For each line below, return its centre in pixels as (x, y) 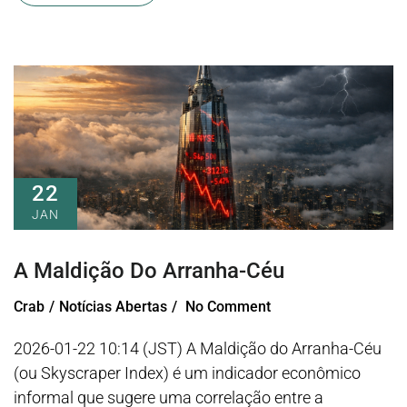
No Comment (228, 306)
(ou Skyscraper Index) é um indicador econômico (187, 372)
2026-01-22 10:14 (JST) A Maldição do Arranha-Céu (198, 348)
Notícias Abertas (113, 306)
